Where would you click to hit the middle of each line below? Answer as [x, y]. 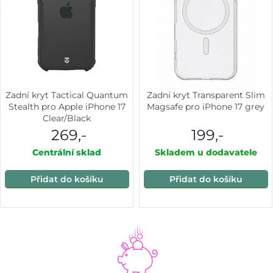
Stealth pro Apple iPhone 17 [67, 107]
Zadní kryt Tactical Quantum [67, 95]
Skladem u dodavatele [206, 153]
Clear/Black [67, 119]
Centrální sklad [67, 153]
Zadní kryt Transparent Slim [206, 95]
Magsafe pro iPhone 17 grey [206, 107]
